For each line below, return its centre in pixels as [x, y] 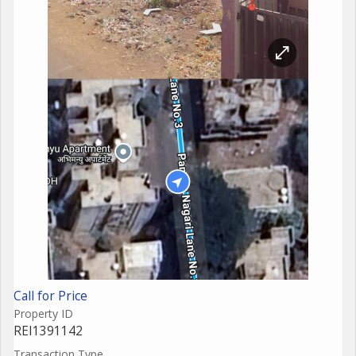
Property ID [43, 313]
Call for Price [50, 296]
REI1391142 [48, 331]
